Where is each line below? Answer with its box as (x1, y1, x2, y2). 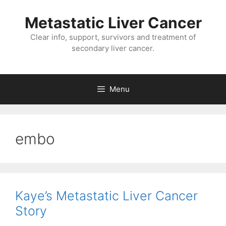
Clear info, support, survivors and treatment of (30, 32, 196, 42)
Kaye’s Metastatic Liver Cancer (15, 188, 198, 203)
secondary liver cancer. (72, 43, 154, 53)
